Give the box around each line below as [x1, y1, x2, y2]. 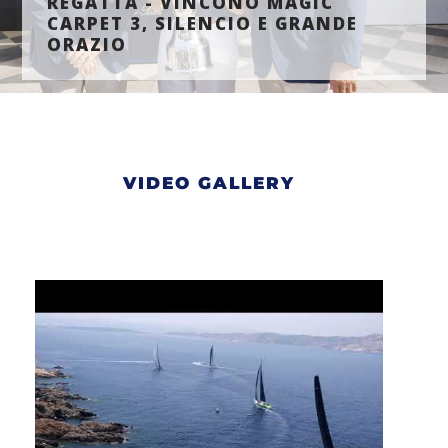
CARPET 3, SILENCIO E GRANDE [47, 11, 359, 35]
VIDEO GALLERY [123, 173, 295, 194]
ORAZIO [47, 32, 128, 56]
